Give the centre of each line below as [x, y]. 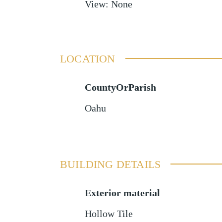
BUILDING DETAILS [110, 164]
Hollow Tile [109, 214]
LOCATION [87, 58]
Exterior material [122, 193]
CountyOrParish [120, 87]
